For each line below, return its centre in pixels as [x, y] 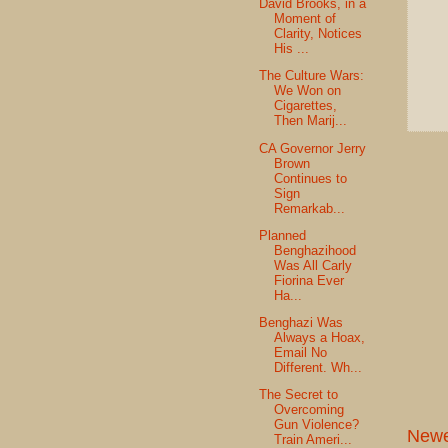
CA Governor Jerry [313, 148]
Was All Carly [313, 265]
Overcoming [309, 410]
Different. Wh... [318, 368]
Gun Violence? [317, 425]
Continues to [311, 178]
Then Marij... [311, 121]
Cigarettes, [306, 106]
